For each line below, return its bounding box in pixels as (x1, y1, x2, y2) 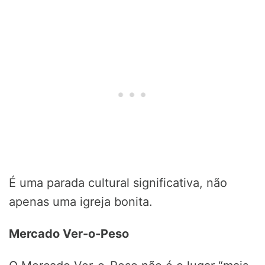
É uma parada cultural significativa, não (9, 176, 227, 190)
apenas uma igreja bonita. (9, 195, 153, 209)
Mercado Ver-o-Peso (9, 227, 129, 241)
